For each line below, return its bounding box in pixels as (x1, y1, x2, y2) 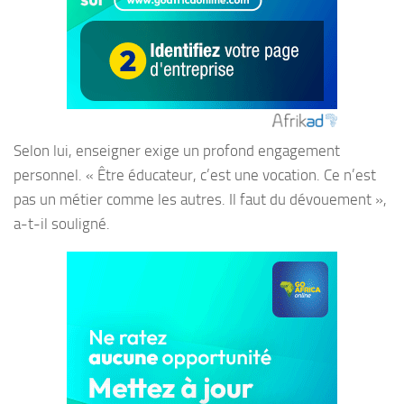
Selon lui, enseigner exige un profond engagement (14, 142, 340, 161)
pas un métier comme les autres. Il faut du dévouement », (14, 190, 387, 209)
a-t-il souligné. (14, 215, 110, 234)
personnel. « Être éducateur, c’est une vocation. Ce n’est (14, 166, 376, 185)
